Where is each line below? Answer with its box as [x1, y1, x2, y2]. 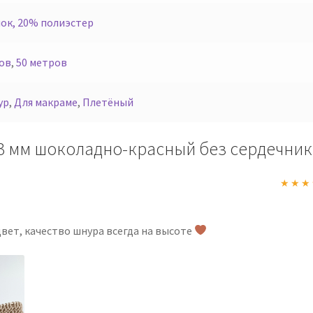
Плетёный [82, 95, 133, 110]
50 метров [15, 55, 67, 70]
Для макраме [13, 95, 78, 110]
